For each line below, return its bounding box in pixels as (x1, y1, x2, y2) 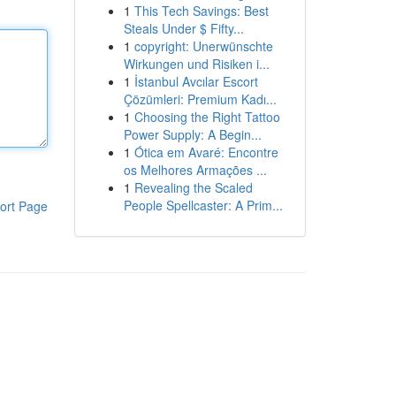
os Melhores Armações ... (123, 161, 267, 179)
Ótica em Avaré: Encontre (133, 143, 278, 161)
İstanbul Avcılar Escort (133, 72, 258, 90)
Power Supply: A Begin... (123, 126, 262, 143)
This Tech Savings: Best (133, 2, 269, 19)
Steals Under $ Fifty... (123, 19, 244, 37)
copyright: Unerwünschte (133, 37, 273, 55)
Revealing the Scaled (133, 179, 253, 196)
